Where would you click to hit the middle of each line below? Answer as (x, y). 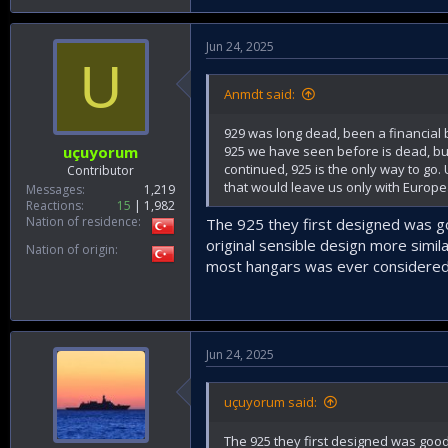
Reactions (53, 206)
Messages (54, 190)
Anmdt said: (259, 93)
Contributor (100, 171)
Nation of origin (70, 250)
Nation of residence (82, 222)
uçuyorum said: (270, 402)
